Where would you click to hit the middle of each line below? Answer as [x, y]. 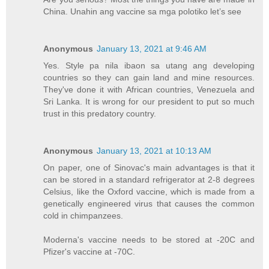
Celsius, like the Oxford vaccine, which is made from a [149, 191]
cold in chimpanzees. [83, 215]
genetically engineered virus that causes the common [149, 203]
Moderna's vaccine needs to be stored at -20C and [149, 239]
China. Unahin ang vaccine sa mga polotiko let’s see [143, 11]
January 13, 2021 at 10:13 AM [154, 150]
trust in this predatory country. [100, 113]
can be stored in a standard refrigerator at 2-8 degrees [149, 179]
